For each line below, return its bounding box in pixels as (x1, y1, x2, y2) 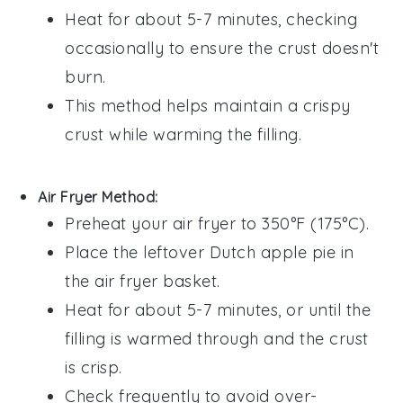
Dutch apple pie (209, 242, 336, 264)
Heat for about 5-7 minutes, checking (65, 9, 358, 31)
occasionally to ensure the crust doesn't (65, 38, 380, 59)
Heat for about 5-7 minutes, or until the (65, 300, 372, 321)
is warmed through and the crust (105, 328, 369, 350)
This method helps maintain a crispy (65, 95, 351, 117)
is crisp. (65, 357, 122, 379)
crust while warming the (65, 124, 258, 146)
